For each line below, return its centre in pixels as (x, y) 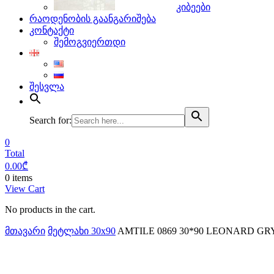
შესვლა (47, 87)
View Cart (25, 189)
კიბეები (193, 7)
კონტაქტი (52, 30)
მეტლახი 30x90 (82, 231)
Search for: (50, 120)
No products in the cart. (50, 209)
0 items (19, 178)
